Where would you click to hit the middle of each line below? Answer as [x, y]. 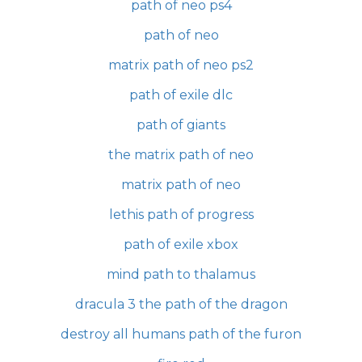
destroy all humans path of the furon [181, 334]
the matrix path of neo [181, 155]
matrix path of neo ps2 [181, 65]
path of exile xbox [181, 244]
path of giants [181, 125]
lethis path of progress [181, 215]
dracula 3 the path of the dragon [181, 304]
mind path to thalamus [181, 274]
